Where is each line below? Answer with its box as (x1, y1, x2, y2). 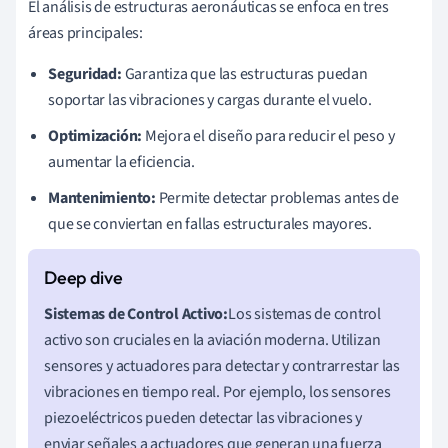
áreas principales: (28, 21, 144, 44)
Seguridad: (48, 62, 122, 85)
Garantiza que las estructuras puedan (121, 62, 368, 85)
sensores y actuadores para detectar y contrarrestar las (44, 354, 400, 377)
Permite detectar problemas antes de (155, 186, 400, 209)
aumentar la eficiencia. (48, 150, 195, 173)
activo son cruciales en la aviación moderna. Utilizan (44, 328, 381, 351)
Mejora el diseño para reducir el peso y (142, 124, 395, 147)
